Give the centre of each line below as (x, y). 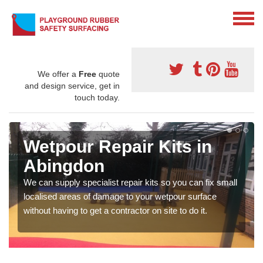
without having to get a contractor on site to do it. (115, 210)
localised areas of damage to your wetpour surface (120, 196)
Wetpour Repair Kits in (118, 146)
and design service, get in (72, 85)
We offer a (58, 74)
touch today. (97, 97)
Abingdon (64, 166)
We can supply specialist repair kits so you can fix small (130, 182)
